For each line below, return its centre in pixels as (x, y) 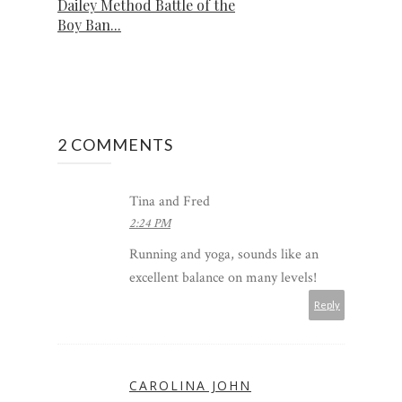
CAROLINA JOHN (190, 385)
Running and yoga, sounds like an (224, 254)
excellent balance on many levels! (223, 277)
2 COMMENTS (115, 144)
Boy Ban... (89, 24)
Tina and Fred (170, 201)
